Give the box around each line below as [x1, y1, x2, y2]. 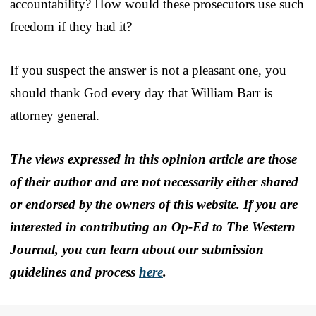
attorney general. [10, 107, 99, 123]
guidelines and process [10, 264, 139, 279]
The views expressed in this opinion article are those [10, 151, 297, 166]
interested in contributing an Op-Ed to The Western [10, 219, 296, 234]
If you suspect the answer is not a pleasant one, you [10, 62, 286, 78]
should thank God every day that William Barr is [10, 85, 272, 100]
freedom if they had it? [10, 18, 132, 34]
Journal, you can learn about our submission [10, 241, 264, 257]
